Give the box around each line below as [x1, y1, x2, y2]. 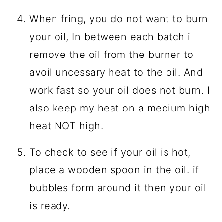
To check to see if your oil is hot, [29, 146, 191, 158]
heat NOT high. [29, 119, 104, 132]
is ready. [29, 199, 70, 212]
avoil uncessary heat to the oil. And [29, 66, 203, 78]
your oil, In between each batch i [29, 30, 191, 43]
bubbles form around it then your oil [29, 181, 207, 194]
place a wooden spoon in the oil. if [29, 164, 199, 176]
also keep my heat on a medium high [29, 102, 211, 114]
